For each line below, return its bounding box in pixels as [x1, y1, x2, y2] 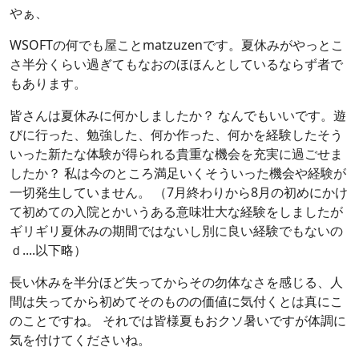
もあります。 [10, 75, 87, 92]
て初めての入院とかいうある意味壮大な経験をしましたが [10, 203, 343, 220]
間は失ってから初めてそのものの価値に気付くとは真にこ [10, 292, 343, 310]
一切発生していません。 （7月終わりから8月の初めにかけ [10, 184, 348, 201]
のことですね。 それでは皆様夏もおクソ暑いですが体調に [10, 312, 346, 329]
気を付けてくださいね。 [10, 331, 151, 349]
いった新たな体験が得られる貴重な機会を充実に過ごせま [10, 145, 343, 163]
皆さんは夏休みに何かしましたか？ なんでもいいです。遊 [10, 107, 346, 124]
